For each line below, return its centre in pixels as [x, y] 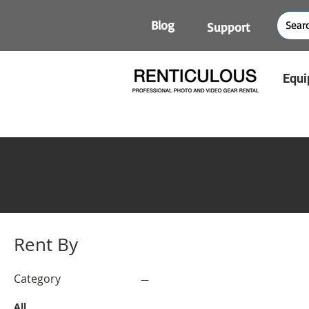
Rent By [46, 245]
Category [37, 279]
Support [229, 27]
